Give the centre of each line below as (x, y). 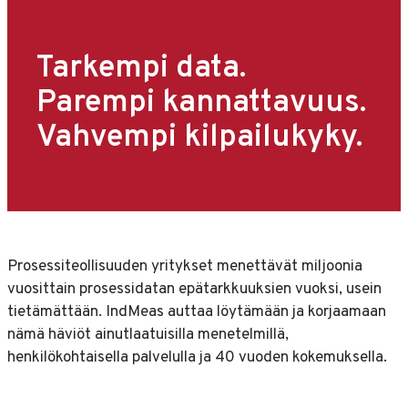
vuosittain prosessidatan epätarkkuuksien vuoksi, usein (194, 289)
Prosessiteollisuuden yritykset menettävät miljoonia (185, 266)
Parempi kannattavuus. (201, 104)
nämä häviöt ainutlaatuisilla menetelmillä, (148, 335)
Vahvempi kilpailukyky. (199, 138)
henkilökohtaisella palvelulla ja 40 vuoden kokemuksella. (197, 357)
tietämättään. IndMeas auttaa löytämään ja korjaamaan (197, 312)
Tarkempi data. (141, 69)
